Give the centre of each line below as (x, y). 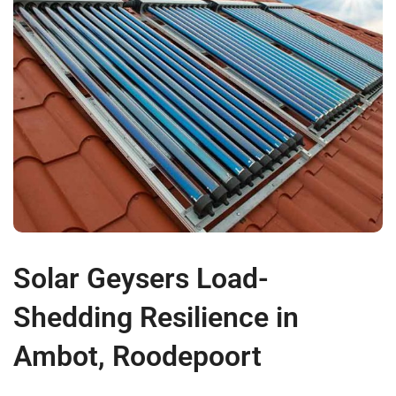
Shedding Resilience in (156, 318)
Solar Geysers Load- (141, 279)
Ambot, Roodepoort (137, 357)
